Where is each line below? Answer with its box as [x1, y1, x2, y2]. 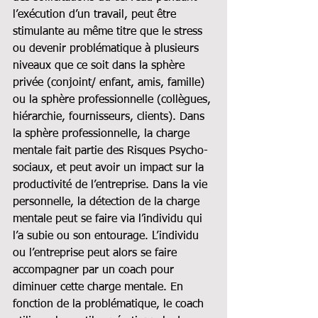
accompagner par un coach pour [13, 264, 177, 276]
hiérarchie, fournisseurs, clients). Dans [13, 111, 208, 123]
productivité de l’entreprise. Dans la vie [13, 179, 211, 191]
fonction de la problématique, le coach [13, 298, 207, 310]
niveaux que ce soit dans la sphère [13, 60, 188, 72]
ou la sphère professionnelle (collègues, [13, 94, 214, 106]
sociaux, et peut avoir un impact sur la [13, 162, 207, 174]
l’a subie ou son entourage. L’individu [13, 230, 202, 242]
